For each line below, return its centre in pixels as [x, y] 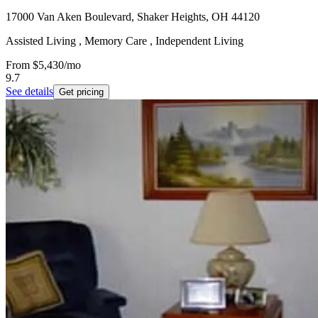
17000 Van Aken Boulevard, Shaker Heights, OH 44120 [133, 16]
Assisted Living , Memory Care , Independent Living [125, 40]
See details [29, 91]
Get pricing [81, 92]
